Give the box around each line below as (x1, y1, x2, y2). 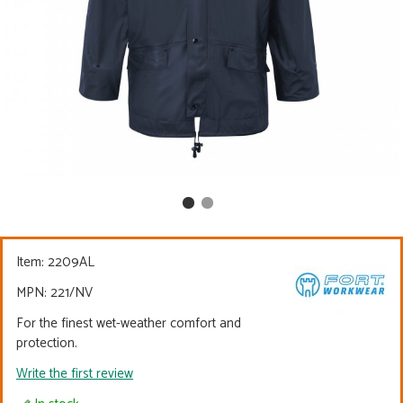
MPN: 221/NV (16, 282, 93, 304)
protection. (16, 332, 77, 354)
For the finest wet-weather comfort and (16, 312, 241, 335)
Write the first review (16, 363, 133, 385)
